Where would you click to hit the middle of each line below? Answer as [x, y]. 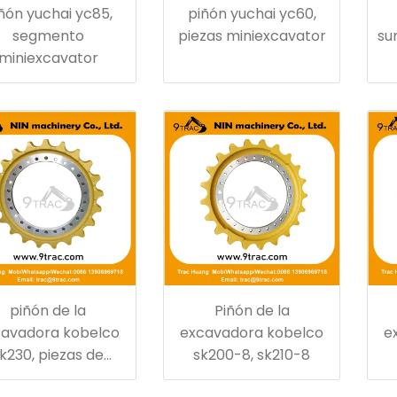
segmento [48, 36]
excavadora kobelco [252, 333]
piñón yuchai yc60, [252, 14]
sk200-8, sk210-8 [252, 355]
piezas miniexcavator [252, 36]
